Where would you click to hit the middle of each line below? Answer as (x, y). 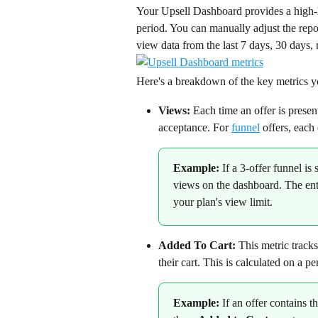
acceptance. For (195, 127)
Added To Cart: (197, 245)
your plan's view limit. (223, 202)
